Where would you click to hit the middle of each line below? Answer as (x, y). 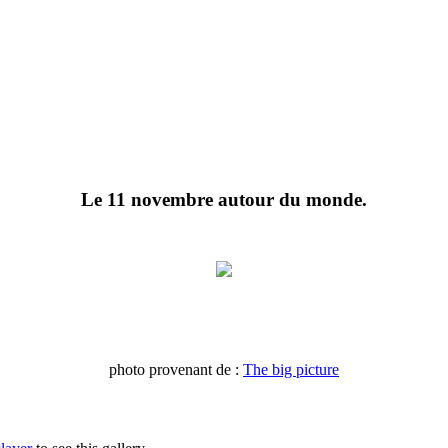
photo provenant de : (176, 369)
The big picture (291, 369)
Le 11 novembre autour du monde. (224, 199)
